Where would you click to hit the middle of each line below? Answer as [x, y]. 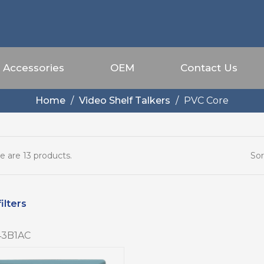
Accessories [34, 68]
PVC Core [206, 100]
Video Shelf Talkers [125, 100]
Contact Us [209, 68]
